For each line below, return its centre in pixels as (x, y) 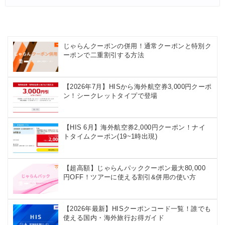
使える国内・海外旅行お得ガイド (114, 218)
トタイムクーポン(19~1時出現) (110, 137)
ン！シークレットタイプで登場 (110, 96)
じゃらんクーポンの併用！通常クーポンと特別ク (138, 46)
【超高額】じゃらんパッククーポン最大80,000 (135, 168)
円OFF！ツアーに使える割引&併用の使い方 (130, 177)
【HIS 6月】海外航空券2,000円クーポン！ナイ (134, 128)
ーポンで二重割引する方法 (104, 55)
